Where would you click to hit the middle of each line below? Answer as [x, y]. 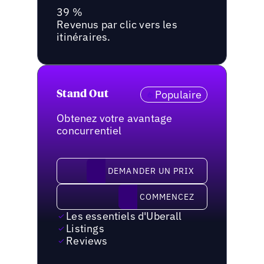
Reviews [87, 241]
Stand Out [82, 95]
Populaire [178, 95]
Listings [85, 229]
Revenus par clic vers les [117, 25]
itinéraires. [84, 37]
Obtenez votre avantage [115, 118]
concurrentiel [89, 131]
